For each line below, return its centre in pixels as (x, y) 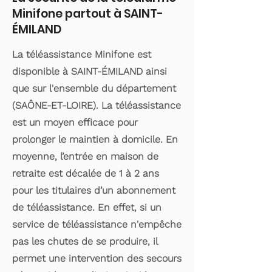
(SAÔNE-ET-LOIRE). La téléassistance (97, 105)
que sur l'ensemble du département (94, 88)
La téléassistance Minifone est (82, 54)
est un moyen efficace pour (75, 122)
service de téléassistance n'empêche (97, 224)
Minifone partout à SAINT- (88, 14)
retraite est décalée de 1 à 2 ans (86, 173)
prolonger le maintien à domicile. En (95, 139)
